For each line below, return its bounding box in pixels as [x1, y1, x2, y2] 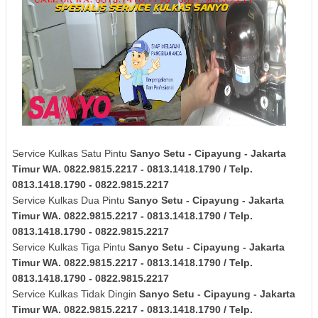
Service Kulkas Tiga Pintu [12, 241, 128, 253]
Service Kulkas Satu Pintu [12, 147, 130, 159]
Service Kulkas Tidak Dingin [12, 287, 139, 300]
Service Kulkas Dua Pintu [12, 194, 128, 206]
